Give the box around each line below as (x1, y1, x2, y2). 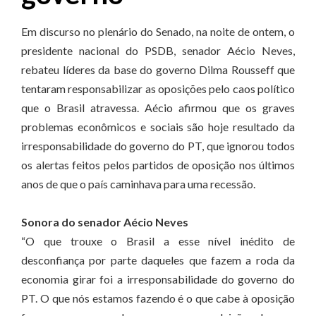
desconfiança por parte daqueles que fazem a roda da (21, 253, 295, 267)
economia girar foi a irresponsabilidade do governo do (21, 272, 295, 286)
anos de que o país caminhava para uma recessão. (21, 177, 255, 190)
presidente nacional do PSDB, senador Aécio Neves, (21, 44, 295, 57)
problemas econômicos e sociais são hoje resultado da (21, 120, 295, 133)
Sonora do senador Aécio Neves (21, 215, 188, 229)
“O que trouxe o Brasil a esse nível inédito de (21, 234, 295, 248)
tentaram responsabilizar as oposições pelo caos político (21, 82, 295, 95)
